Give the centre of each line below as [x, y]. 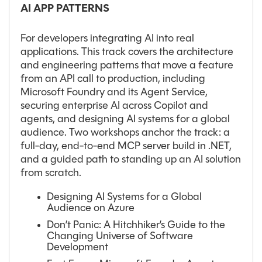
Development [77, 248]
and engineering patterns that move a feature [127, 66]
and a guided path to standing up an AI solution [131, 160]
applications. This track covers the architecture [127, 53]
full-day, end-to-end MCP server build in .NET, [126, 147]
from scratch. [51, 174]
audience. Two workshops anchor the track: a [125, 133]
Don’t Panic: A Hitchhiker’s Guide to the [136, 226]
